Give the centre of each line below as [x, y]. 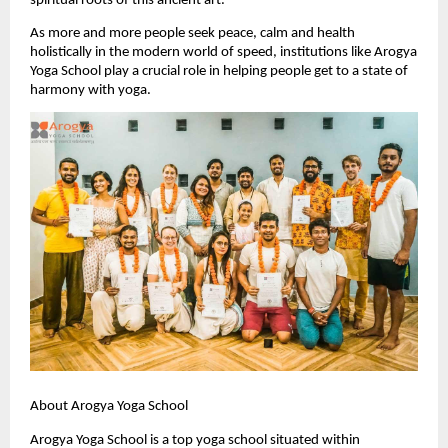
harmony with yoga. [90, 90]
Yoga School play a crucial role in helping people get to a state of [219, 71]
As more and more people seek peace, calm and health [192, 33]
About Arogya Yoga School [109, 406]
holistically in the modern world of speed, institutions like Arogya [223, 52]
